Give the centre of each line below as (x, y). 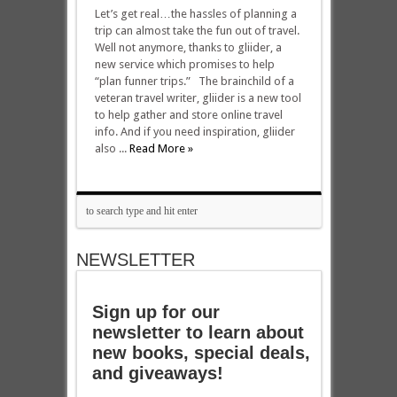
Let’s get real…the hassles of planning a (195, 14)
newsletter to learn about (198, 332)
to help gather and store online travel (188, 115)
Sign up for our (156, 312)
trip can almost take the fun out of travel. (197, 31)
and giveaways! (158, 373)
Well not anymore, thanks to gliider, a (188, 47)
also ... (112, 148)
